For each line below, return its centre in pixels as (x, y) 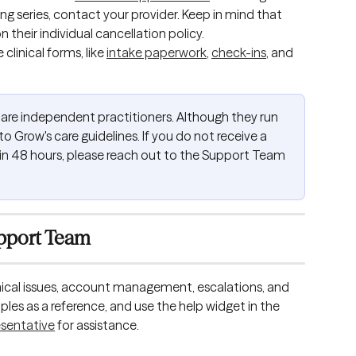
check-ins (239, 52)
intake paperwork (157, 52)
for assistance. (98, 325)
